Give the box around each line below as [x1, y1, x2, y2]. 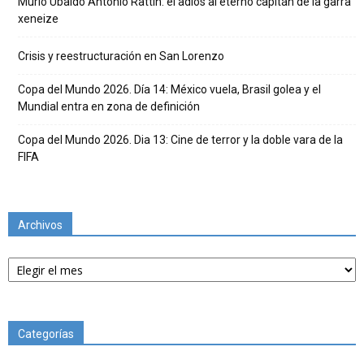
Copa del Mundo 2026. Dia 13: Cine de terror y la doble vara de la [18, 133, 343, 146]
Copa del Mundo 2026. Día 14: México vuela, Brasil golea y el [18, 83, 321, 96]
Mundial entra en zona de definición [18, 100, 200, 113]
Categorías [18, 327, 74, 340]
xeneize [18, 12, 58, 25]
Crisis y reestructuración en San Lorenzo [18, 50, 224, 63]
